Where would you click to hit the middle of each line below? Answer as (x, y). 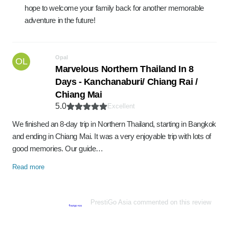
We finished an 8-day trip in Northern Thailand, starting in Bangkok (114, 124)
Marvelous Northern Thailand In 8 (124, 69)
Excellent (121, 106)
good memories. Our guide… (58, 148)
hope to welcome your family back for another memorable (114, 8)
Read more (28, 167)
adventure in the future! (60, 20)
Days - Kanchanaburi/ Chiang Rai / (127, 82)
